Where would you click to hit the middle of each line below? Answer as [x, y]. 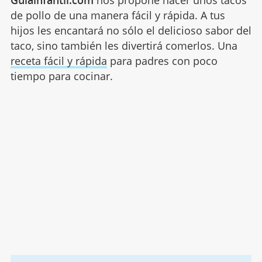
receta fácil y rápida [58, 61]
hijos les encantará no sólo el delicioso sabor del [131, 31]
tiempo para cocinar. [61, 76]
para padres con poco [162, 61]
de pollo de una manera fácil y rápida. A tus [118, 15]
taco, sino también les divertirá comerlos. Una [124, 46]
